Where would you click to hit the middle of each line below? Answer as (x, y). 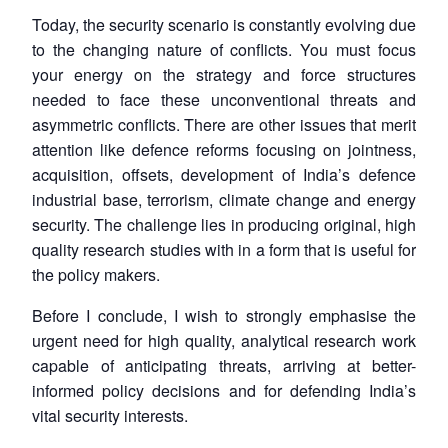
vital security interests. (110, 415)
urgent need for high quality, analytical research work (224, 340)
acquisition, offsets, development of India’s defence (224, 174)
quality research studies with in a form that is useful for (224, 249)
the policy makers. (96, 274)
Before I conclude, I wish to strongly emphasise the (224, 315)
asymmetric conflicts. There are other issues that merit (224, 124)
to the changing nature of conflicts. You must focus (224, 49)
